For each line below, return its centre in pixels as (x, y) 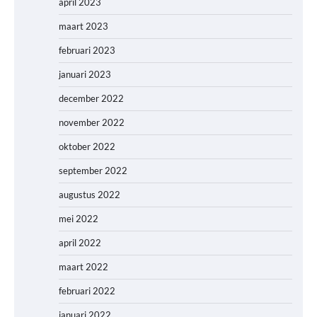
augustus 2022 (90, 194)
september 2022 (93, 170)
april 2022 (80, 242)
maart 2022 (83, 266)
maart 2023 (83, 26)
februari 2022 (87, 290)
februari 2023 (87, 50)
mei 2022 (79, 218)
